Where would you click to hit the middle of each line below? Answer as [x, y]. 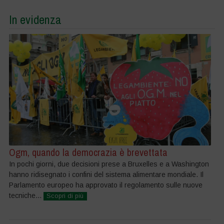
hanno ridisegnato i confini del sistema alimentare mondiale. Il [106, 175]
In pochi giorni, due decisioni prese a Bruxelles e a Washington [109, 164]
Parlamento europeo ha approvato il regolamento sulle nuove [105, 185]
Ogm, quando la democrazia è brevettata [88, 152]
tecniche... [26, 196]
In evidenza [35, 19]
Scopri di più [65, 196]
